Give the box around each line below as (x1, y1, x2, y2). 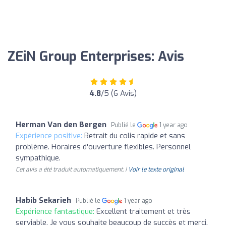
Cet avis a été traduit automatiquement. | (16, 165, 128, 174)
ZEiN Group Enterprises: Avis (8, 48, 184, 66)
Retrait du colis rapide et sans (84, 131, 185, 141)
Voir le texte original (128, 165, 184, 174)
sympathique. (16, 153, 61, 163)
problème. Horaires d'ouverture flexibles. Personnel (16, 142, 191, 152)
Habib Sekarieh (16, 195, 71, 205)
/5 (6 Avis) (101, 88, 137, 98)
